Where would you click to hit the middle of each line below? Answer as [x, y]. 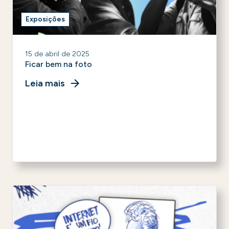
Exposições [45, 19]
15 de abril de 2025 [57, 54]
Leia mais [45, 83]
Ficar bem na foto [59, 64]
